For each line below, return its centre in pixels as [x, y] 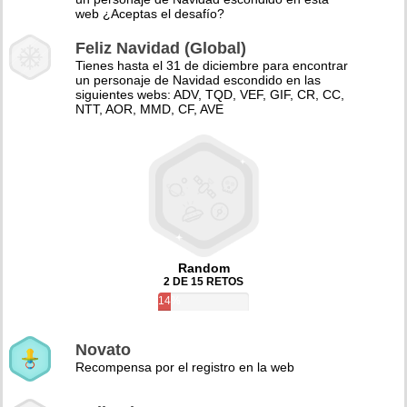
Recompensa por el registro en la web [185, 367]
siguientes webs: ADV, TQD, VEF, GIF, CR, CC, [210, 94]
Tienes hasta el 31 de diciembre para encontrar [212, 65]
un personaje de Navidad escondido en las [198, 80]
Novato [103, 350]
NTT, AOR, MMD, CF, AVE [149, 109]
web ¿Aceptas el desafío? [150, 14]
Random [203, 268]
